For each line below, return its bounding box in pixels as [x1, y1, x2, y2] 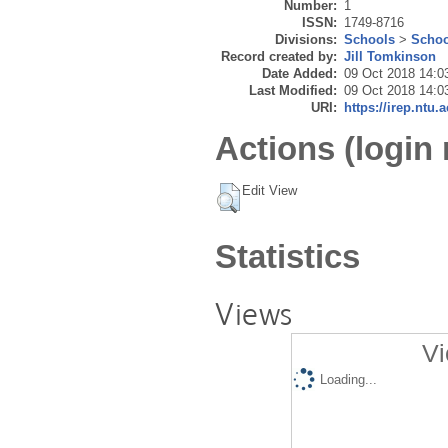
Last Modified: [249, 83, 337, 99]
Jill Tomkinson [344, 49, 436, 65]
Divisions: [275, 32, 337, 48]
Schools [344, 32, 395, 48]
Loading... [319, 372, 377, 388]
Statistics [215, 237, 360, 275]
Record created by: [221, 49, 337, 65]
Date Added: [262, 66, 337, 82]
